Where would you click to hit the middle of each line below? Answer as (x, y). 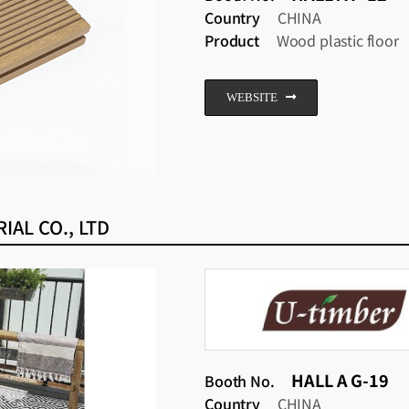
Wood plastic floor (336, 40)
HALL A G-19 (340, 380)
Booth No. (240, 381)
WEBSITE (252, 97)
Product (232, 40)
